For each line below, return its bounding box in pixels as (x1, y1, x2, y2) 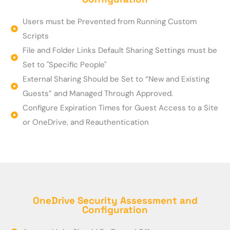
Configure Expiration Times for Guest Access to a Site (22, 103, 218, 113)
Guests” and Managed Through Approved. (22, 88, 173, 99)
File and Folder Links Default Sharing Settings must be (22, 45, 217, 56)
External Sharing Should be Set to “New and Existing (22, 74, 209, 85)
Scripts (22, 31, 49, 42)
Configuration (82, 204, 148, 216)
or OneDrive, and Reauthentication (22, 117, 149, 128)
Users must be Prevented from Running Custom (22, 16, 197, 27)
